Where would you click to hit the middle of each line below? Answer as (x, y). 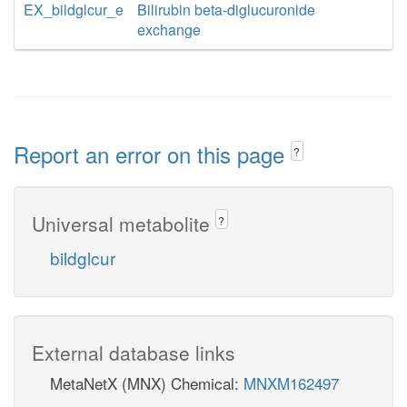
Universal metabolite (124, 223)
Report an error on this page (152, 154)
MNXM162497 (291, 382)
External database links (134, 352)
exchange (169, 30)
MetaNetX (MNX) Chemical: (147, 382)
